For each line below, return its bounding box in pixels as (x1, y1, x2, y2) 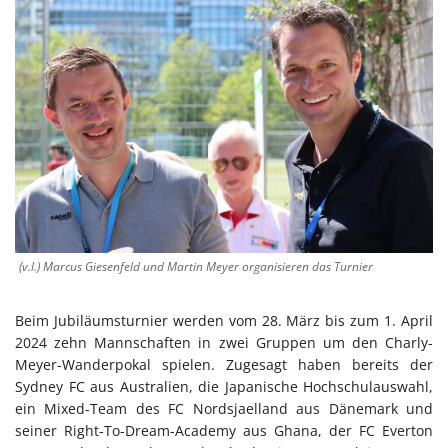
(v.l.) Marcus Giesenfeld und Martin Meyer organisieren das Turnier (19, 258, 373, 276)
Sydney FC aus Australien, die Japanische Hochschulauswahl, (15, 377, 433, 397)
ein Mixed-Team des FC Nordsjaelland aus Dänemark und (15, 399, 433, 419)
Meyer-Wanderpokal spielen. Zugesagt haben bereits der (15, 355, 433, 375)
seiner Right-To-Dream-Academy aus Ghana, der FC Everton (15, 421, 433, 441)
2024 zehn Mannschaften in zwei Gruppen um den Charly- (15, 333, 433, 353)
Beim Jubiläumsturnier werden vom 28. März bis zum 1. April (15, 311, 433, 331)
